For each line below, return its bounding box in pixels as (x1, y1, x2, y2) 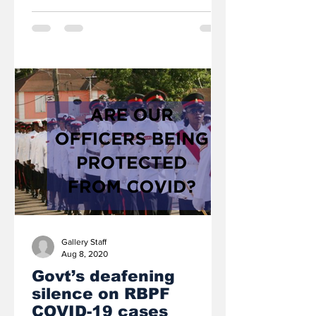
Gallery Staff (61, 237, 107, 247)
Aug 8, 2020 (61, 248, 108, 259)
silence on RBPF (32, 285, 170, 303)
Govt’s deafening (32, 267, 175, 285)
